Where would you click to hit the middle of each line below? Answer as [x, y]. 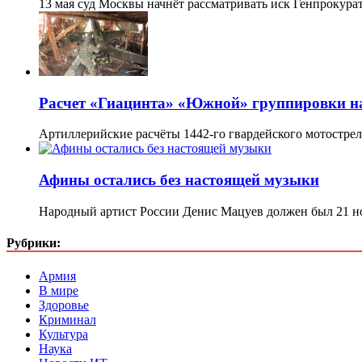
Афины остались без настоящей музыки [179, 180]
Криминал [67, 320]
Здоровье [64, 305]
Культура [63, 335]
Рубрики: [34, 243]
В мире [59, 291]
